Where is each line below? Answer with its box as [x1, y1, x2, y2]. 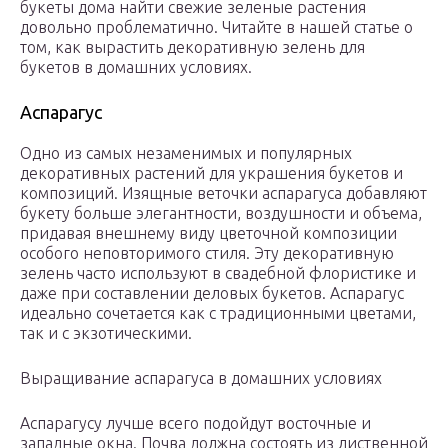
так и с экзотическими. [20, 324, 192, 343]
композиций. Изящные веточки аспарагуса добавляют [20, 184, 427, 203]
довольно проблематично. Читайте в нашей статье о [20, 18, 413, 37]
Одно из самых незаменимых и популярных [20, 144, 352, 163]
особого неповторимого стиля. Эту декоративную [20, 244, 394, 263]
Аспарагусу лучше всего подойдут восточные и [20, 414, 371, 433]
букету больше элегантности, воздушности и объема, [20, 204, 422, 223]
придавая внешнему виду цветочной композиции [20, 224, 397, 243]
